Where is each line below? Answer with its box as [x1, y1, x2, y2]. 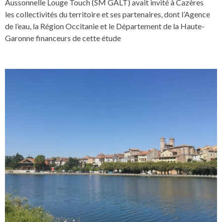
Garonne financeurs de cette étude [5, 33, 121, 43]
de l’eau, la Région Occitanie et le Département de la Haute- [5, 21, 205, 31]
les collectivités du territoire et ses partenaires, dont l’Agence [5, 9, 210, 19]
